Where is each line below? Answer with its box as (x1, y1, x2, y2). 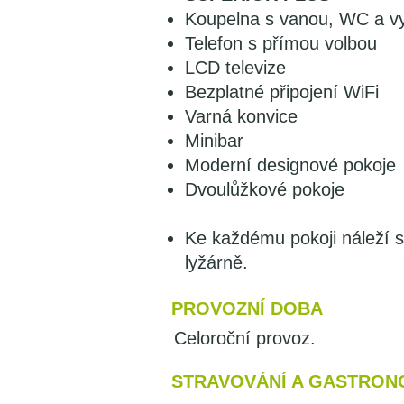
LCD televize (185, 58, 286, 78)
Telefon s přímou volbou (185, 33, 377, 53)
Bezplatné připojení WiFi (185, 82, 379, 102)
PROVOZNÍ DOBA (171, 298, 323, 318)
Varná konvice (185, 106, 298, 126)
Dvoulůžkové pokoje (185, 179, 344, 199)
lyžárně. (185, 252, 248, 272)
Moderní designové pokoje (185, 155, 396, 175)
